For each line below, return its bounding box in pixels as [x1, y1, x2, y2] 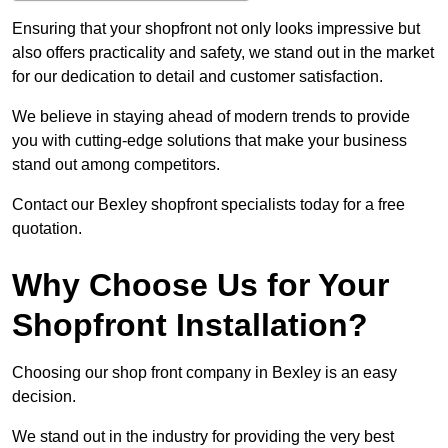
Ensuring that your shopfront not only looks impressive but [12, 20, 420, 38]
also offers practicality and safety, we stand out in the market [12, 44, 434, 62]
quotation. [12, 220, 82, 238]
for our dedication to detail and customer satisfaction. [12, 68, 387, 86]
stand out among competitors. [12, 156, 220, 174]
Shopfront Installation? [12, 307, 368, 344]
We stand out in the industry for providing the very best [12, 428, 394, 446]
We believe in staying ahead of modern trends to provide [12, 108, 410, 126]
